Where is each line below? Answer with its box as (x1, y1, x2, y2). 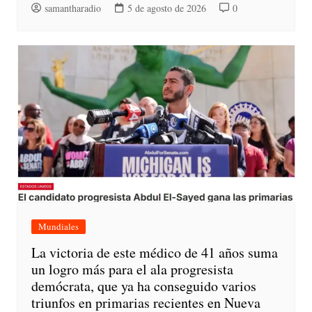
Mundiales (38, 219, 79, 233)
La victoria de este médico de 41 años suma (31, 242, 278, 262)
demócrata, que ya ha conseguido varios (31, 276, 256, 295)
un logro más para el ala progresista (31, 259, 233, 279)
